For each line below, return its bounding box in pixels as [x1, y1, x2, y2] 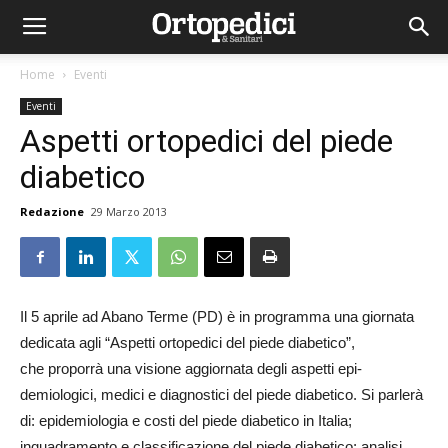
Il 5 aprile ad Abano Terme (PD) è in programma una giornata [20, 308, 414, 325]
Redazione [20, 204, 84, 219]
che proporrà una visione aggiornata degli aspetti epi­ [20, 360, 362, 377]
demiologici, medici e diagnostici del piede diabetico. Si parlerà [20, 386, 423, 403]
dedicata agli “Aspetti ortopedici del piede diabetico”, [20, 334, 355, 351]
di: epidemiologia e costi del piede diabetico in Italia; [20, 412, 352, 429]
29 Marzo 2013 [91, 204, 167, 219]
